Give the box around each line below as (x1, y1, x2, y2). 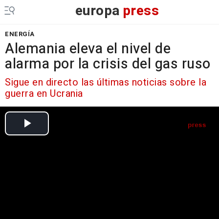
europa (75, 1, 120, 21)
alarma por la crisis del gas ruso (5, 54, 211, 74)
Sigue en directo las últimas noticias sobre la (5, 75, 206, 89)
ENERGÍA (5, 29, 35, 39)
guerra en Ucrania (5, 87, 83, 101)
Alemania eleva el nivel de (5, 39, 171, 59)
